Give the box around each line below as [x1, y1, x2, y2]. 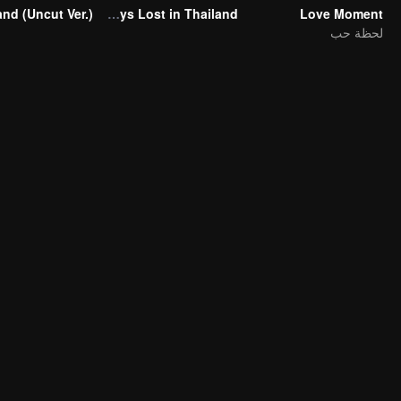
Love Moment [300, 4, 383, 22]
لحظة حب [330, 23, 383, 41]
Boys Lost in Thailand [107, 4, 120, 22]
